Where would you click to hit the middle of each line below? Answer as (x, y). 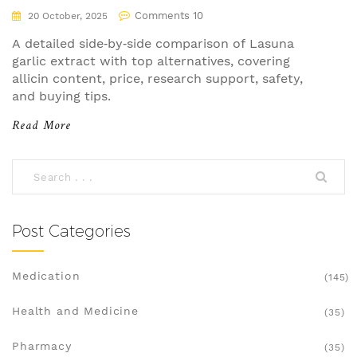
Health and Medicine (75, 311)
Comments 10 (169, 16)
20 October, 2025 (66, 16)
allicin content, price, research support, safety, (157, 79)
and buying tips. (61, 96)
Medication (46, 276)
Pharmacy (42, 346)
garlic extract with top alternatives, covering (151, 61)
